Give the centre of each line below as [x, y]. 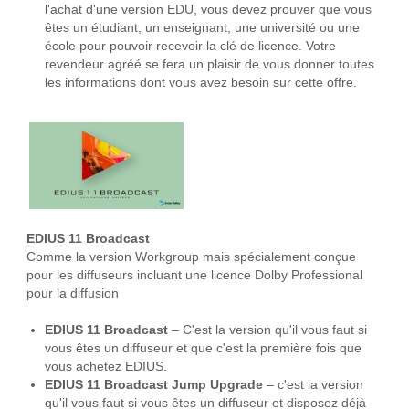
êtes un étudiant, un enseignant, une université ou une [202, 27]
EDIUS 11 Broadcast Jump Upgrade [153, 384]
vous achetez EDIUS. [105, 366]
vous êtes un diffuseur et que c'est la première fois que [203, 348]
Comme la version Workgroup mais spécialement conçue [191, 257]
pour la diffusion [72, 293]
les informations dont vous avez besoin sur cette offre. [200, 82]
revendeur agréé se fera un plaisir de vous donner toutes [209, 64]
